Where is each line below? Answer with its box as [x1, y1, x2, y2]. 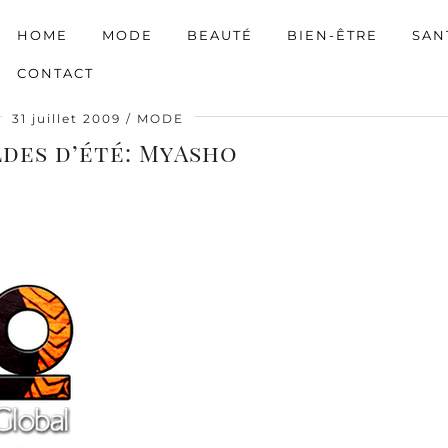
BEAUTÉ [187, 26, 253, 43]
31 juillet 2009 [12, 111, 121, 126]
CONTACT [17, 64, 94, 81]
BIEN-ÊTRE [287, 26, 378, 43]
